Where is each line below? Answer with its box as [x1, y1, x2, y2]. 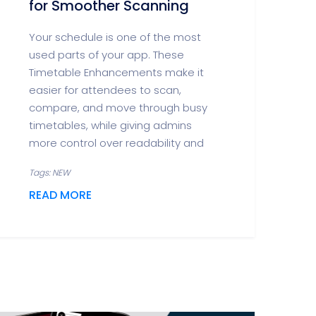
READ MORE [29, 187, 92, 203]
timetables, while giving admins [29, 118, 192, 133]
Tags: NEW [29, 166, 70, 178]
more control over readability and [29, 135, 204, 150]
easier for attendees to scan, [29, 83, 181, 97]
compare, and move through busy [29, 100, 207, 115]
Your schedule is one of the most [29, 30, 201, 44]
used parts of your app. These [29, 47, 184, 62]
